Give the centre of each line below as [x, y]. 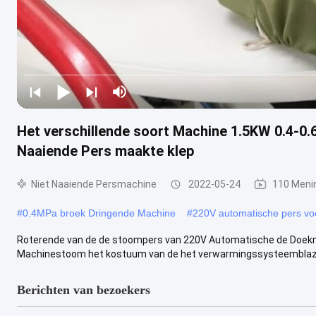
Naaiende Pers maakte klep [105, 151]
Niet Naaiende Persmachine [94, 184]
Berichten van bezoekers [84, 290]
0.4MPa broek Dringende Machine [99, 213]
